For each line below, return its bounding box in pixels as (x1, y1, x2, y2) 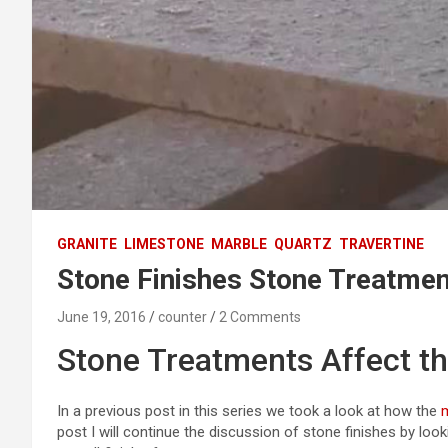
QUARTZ (274, 235, 332, 252)
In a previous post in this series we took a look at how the (57, 401, 441, 420)
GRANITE (57, 235, 117, 252)
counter (158, 308, 207, 325)
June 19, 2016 (57, 308, 146, 325)
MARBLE (211, 235, 267, 252)
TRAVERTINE (339, 235, 424, 252)
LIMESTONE (124, 235, 204, 252)
